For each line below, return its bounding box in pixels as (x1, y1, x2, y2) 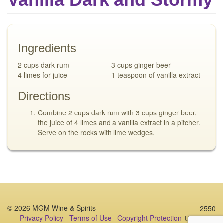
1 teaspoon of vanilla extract (111, 70, 200, 80)
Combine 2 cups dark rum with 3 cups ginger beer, (38, 108, 197, 117)
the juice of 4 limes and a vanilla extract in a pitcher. (38, 117, 200, 127)
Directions (18, 89, 70, 103)
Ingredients (18, 41, 76, 55)
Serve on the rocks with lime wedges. (38, 127, 155, 137)
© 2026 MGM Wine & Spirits (7, 203, 96, 213)
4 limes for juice (18, 70, 67, 80)
